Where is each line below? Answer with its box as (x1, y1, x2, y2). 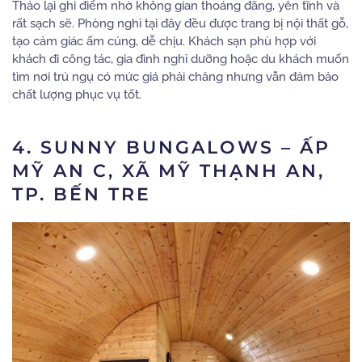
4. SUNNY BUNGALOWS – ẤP (12, 137, 330, 159)
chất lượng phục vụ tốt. (12, 87, 141, 103)
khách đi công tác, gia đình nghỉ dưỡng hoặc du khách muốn (12, 52, 349, 67)
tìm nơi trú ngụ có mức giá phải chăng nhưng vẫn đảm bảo (12, 69, 339, 85)
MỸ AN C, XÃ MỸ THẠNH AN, (12, 160, 325, 183)
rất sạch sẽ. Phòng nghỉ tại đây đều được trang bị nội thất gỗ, (12, 16, 348, 32)
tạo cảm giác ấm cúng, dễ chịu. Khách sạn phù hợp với (12, 34, 316, 49)
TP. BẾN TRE (12, 183, 151, 206)
